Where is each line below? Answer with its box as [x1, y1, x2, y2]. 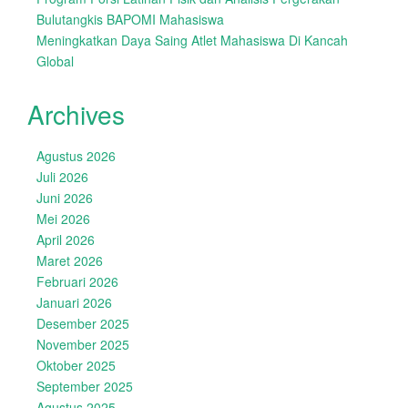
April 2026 [36, 230, 95, 249]
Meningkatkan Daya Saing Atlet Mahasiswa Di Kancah [36, 31, 348, 49]
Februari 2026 [36, 272, 118, 291]
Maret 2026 [36, 251, 103, 270]
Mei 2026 [36, 209, 90, 228]
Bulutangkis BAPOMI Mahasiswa [36, 10, 224, 28]
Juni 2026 [36, 189, 93, 207]
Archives [27, 96, 125, 132]
